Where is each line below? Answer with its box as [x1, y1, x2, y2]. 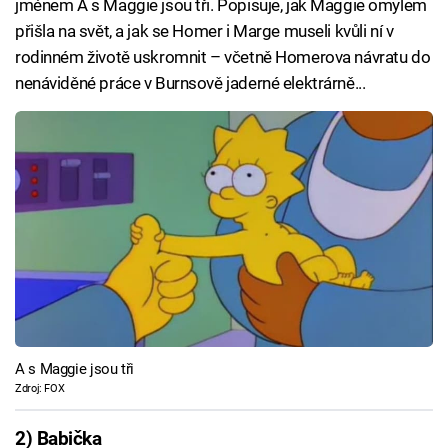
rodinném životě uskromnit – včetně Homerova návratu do [15, 47, 431, 68]
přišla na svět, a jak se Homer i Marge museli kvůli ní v [15, 21, 394, 42]
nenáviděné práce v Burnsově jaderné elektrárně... [15, 73, 366, 94]
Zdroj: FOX [15, 381, 65, 395]
